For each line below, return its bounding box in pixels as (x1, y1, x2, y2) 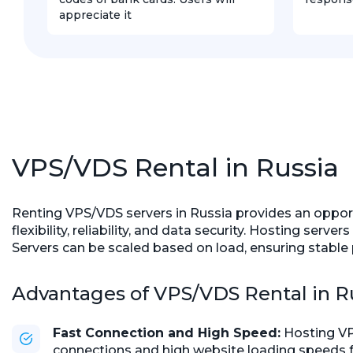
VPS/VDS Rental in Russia (12, 152, 339, 183)
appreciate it (59, 8, 132, 22)
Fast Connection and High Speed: (53, 325, 281, 340)
